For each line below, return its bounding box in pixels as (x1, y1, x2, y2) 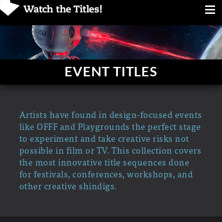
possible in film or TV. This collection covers (19, 142, 202, 157)
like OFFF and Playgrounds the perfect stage (19, 118, 201, 133)
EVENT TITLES (64, 65, 158, 79)
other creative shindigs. (19, 178, 117, 193)
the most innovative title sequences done (19, 154, 190, 169)
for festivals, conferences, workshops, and (19, 166, 193, 181)
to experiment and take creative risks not (19, 130, 189, 145)
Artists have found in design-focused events (19, 107, 202, 121)
